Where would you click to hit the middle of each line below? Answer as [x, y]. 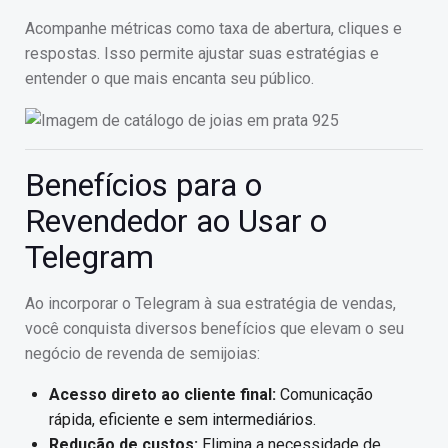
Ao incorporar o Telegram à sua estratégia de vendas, [210, 304]
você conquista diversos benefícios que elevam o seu [214, 329]
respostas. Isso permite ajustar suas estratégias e [202, 53]
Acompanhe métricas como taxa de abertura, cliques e [213, 28]
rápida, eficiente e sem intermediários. [182, 420]
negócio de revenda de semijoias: [142, 354]
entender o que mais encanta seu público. [169, 78]
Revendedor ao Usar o [176, 221]
